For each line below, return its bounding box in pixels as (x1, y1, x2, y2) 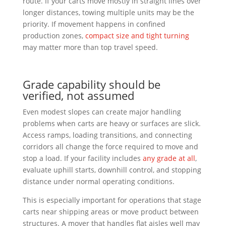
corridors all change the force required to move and (22, 141, 198, 151)
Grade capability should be (22, 76, 160, 92)
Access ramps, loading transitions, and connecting (22, 130, 192, 140)
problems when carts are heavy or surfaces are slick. (22, 118, 201, 128)
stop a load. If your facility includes (22, 153, 143, 163)
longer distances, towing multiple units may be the (22, 7, 194, 17)
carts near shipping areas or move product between (22, 206, 199, 216)
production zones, (22, 30, 85, 40)
